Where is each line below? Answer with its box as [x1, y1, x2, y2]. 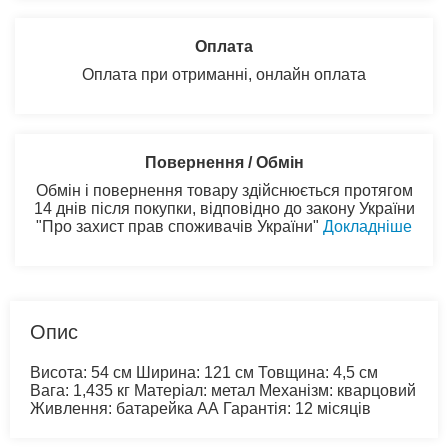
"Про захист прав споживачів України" [36, 217, 323, 235]
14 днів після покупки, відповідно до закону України [33, 199, 415, 217]
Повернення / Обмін [144, 153, 304, 171]
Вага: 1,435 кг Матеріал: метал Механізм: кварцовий [30, 381, 416, 399]
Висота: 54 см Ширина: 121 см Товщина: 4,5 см [30, 363, 378, 381]
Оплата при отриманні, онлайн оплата [82, 65, 366, 83]
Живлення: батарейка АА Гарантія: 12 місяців [30, 399, 371, 417]
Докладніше [323, 217, 412, 235]
